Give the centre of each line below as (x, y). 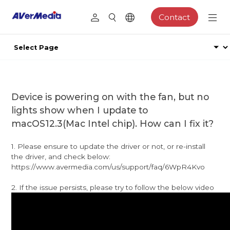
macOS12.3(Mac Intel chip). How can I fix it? (113, 123)
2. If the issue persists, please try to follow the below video (113, 187)
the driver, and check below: (61, 156)
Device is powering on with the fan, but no (110, 97)
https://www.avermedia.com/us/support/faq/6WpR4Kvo (108, 167)
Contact (175, 17)
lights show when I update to (80, 110)
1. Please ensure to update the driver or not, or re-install (109, 146)
